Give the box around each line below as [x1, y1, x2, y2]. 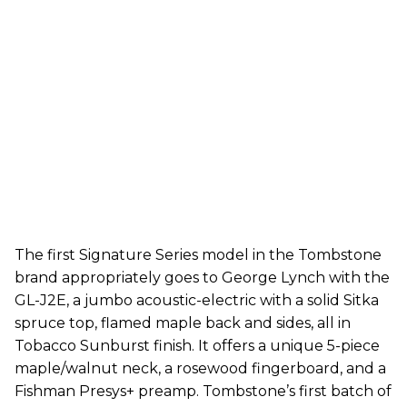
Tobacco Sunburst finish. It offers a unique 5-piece [15, 337, 380, 355]
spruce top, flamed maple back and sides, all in [15, 314, 351, 333]
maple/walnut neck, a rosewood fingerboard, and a [15, 360, 386, 378]
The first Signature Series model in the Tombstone [15, 246, 382, 264]
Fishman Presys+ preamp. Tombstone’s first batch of [15, 382, 392, 401]
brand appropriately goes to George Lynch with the [15, 269, 390, 287]
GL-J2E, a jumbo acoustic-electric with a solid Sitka [15, 292, 379, 310]
